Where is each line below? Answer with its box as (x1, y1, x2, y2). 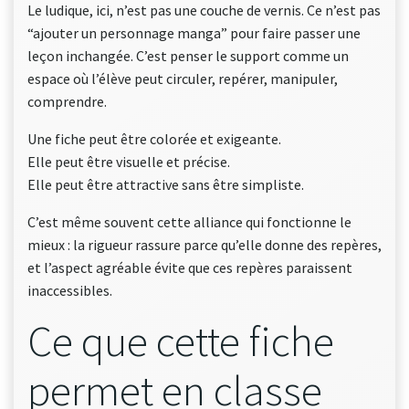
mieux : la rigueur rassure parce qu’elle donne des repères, (27, 236, 382, 254)
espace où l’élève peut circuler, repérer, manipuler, (27, 69, 338, 88)
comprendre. (27, 92, 107, 110)
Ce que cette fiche (27, 314, 334, 368)
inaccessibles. (27, 281, 112, 299)
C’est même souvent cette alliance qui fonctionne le (27, 213, 351, 231)
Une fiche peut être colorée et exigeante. (27, 130, 281, 148)
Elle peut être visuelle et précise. (27, 152, 230, 171)
